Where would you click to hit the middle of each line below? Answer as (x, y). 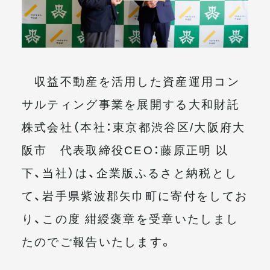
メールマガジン (76, 24)
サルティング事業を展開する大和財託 (130, 103)
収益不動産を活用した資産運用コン (130, 80)
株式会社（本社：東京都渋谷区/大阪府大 (133, 126)
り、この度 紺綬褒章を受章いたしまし (130, 218)
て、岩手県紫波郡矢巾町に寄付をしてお (135, 195)
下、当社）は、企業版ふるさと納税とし (130, 172)
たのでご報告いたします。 (97, 241)
